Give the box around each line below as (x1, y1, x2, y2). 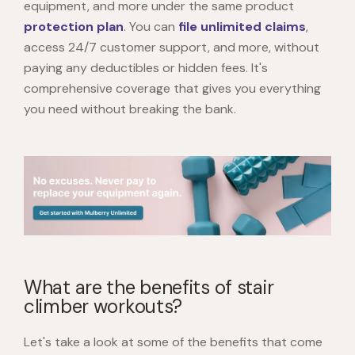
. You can (124, 18, 178, 36)
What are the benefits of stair (24, 275, 274, 300)
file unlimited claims (178, 18, 306, 36)
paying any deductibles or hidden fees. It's (24, 59, 268, 77)
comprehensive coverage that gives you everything (24, 80, 321, 97)
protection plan (24, 18, 124, 36)
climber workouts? (24, 294, 183, 319)
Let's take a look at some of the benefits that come (24, 334, 323, 351)
